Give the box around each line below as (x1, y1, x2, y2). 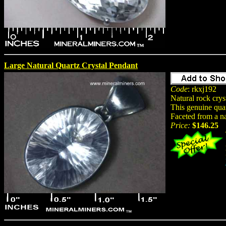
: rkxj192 (188, 84, 216, 93)
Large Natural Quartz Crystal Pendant (4, 61, 138, 70)
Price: (171, 121, 190, 130)
